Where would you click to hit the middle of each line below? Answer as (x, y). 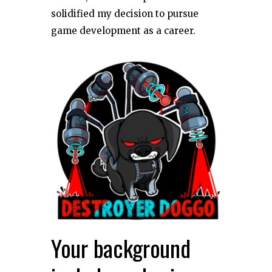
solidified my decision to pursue (125, 13)
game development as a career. (123, 30)
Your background (121, 247)
